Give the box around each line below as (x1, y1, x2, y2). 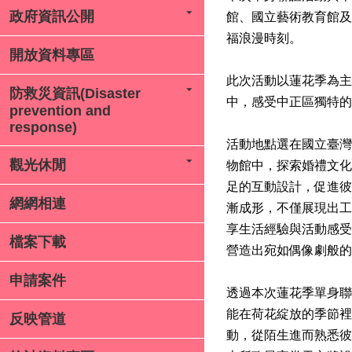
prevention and (9, 103, 111, 119)
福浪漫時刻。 (226, 31, 302, 45)
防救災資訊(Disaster (9, 86, 141, 101)
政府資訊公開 (9, 9, 94, 24)
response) (9, 119, 77, 135)
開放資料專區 (9, 47, 94, 63)
